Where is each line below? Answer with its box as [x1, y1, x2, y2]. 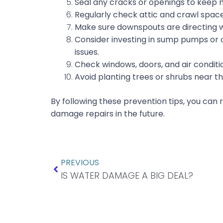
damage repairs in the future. [51, 108, 165, 120]
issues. [75, 46, 99, 58]
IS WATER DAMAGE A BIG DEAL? [61, 169, 193, 182]
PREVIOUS [61, 157, 99, 169]
